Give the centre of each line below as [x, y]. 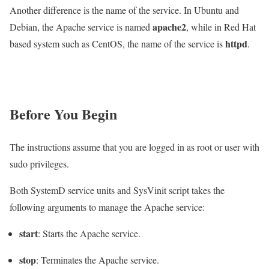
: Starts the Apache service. [89, 234]
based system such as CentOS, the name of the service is [117, 44]
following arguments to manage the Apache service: [107, 207]
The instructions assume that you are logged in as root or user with [134, 147]
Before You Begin [63, 114]
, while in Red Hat [221, 27]
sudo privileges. [39, 164]
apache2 [169, 27]
